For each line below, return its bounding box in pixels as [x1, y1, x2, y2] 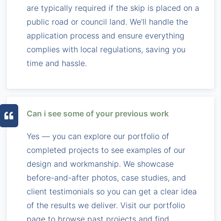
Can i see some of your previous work [27, 108, 169, 118]
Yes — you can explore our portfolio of [27, 131, 169, 141]
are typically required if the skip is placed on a [27, 2, 199, 13]
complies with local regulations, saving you [27, 44, 185, 54]
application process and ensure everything [27, 30, 184, 40]
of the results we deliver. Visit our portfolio [27, 200, 185, 210]
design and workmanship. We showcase [27, 158, 174, 169]
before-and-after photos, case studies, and [27, 172, 186, 183]
